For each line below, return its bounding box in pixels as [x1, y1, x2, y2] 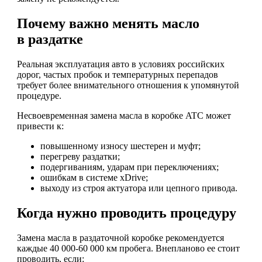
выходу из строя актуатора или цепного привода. [40, 182, 237, 193]
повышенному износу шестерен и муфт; [40, 140, 201, 151]
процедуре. [17, 90, 61, 101]
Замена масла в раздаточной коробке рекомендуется [17, 232, 224, 243]
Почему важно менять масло [17, 15, 199, 31]
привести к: [17, 120, 64, 131]
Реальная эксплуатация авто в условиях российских [17, 58, 225, 69]
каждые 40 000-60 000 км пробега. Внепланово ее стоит [17, 243, 240, 253]
